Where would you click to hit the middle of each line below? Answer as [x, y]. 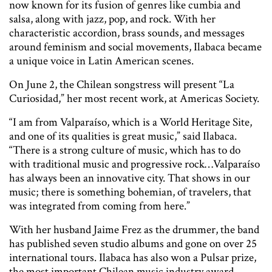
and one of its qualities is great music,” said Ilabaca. [123, 136]
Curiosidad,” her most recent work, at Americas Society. [135, 98]
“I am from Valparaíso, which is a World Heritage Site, [131, 122]
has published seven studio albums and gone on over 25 [133, 243]
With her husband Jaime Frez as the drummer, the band [134, 229]
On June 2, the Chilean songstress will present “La [122, 84]
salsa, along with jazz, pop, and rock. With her [112, 19]
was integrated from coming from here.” [101, 206]
